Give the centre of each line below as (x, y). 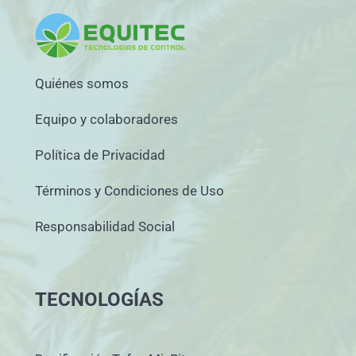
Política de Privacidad (100, 155)
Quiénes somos (82, 83)
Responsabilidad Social (105, 226)
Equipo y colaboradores (106, 119)
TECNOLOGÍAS (99, 299)
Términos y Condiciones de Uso (130, 190)
